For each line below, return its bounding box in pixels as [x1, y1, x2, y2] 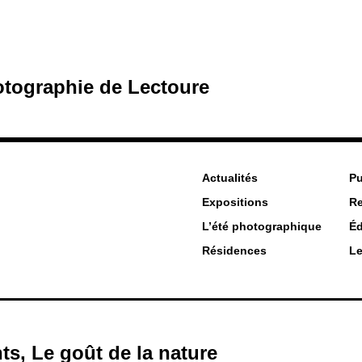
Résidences [202, 244, 267, 257]
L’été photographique [202, 220, 322, 233]
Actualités [202, 171, 258, 184]
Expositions [202, 196, 268, 208]
